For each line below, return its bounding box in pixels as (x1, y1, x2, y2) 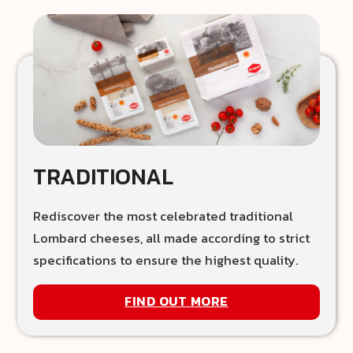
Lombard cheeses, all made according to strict (33, 228, 310, 248)
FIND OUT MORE (124, 292, 229, 312)
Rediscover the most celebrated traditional (33, 206, 294, 226)
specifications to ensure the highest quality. (33, 250, 299, 270)
